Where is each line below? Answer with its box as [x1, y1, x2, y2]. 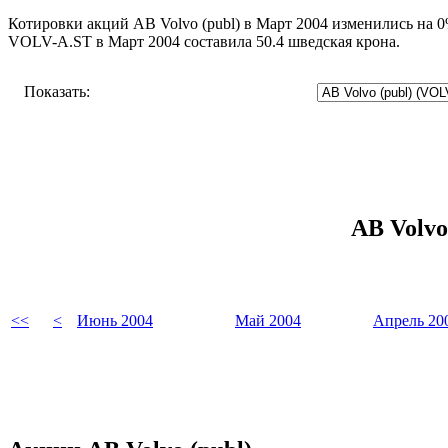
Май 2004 [235, 311, 301, 329]
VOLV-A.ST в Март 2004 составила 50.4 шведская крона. [8, 32, 400, 50]
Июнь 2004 [77, 311, 153, 329]
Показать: [24, 82, 90, 100]
